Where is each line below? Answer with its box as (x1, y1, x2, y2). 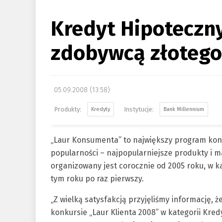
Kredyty (91, 106, 110, 112)
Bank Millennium (164, 106, 204, 112)
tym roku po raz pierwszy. (51, 174, 144, 183)
